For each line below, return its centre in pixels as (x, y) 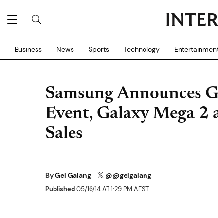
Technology (142, 49)
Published (60, 189)
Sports (99, 49)
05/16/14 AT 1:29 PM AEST (112, 189)
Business (28, 49)
